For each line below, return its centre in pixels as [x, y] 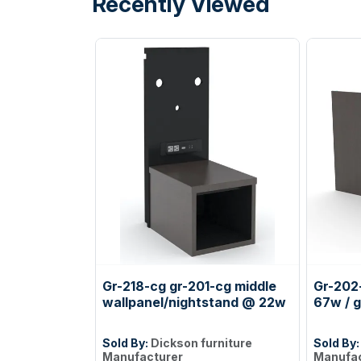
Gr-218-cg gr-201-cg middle [189, 286]
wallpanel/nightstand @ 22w [194, 302]
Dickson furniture [201, 342]
